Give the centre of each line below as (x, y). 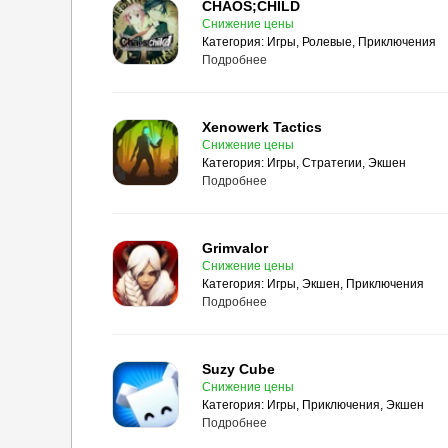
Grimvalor (235, 248)
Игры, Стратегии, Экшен (336, 163)
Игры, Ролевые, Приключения (351, 42)
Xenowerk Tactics (262, 127)
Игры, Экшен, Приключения (345, 284)
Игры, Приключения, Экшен (345, 405)
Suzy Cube (238, 369)
